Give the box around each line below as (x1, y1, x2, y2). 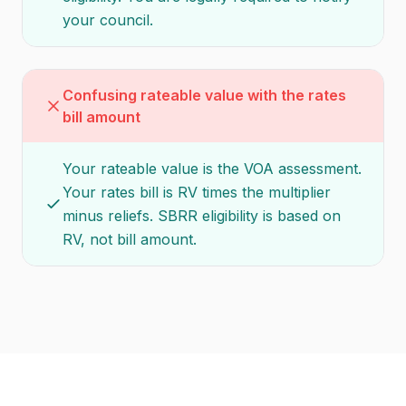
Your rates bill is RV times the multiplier (63, 183, 331, 201)
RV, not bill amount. (63, 230, 197, 248)
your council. (63, 11, 153, 29)
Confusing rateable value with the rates (63, 86, 346, 104)
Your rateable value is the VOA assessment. (63, 159, 362, 178)
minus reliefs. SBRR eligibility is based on (63, 207, 341, 225)
